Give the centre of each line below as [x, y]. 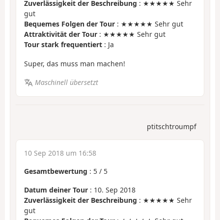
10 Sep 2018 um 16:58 [60, 153]
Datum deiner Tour [56, 190]
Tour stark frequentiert [63, 45]
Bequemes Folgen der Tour [69, 24]
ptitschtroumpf [172, 126]
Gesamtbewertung [56, 171]
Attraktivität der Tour [61, 34]
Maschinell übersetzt [66, 82]
